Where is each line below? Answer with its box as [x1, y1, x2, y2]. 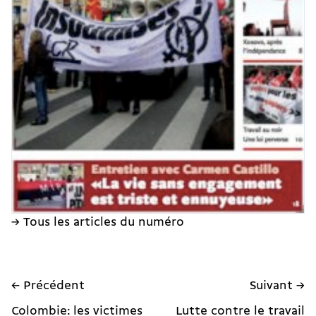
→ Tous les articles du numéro [11, 217, 184, 229]
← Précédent [11, 280, 85, 293]
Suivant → [250, 280, 305, 293]
